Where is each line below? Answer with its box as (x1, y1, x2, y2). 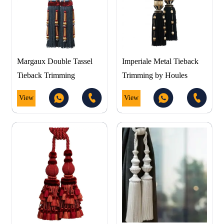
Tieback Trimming (17, 71, 75, 80)
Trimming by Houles (121, 71, 187, 80)
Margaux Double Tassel (17, 57, 92, 66)
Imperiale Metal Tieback (121, 57, 198, 66)
